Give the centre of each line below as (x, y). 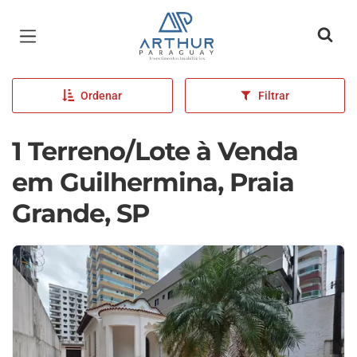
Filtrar (274, 96)
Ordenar (102, 96)
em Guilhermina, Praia (153, 182)
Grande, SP (80, 213)
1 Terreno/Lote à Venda (155, 151)
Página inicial (187, 24)
